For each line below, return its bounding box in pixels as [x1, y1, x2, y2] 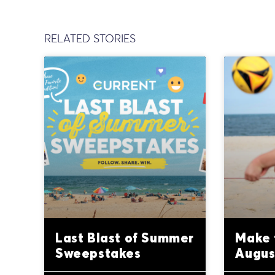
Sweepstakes [55, 245, 141, 261]
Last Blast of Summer [55, 230, 195, 246]
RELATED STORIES [44, 31, 136, 46]
